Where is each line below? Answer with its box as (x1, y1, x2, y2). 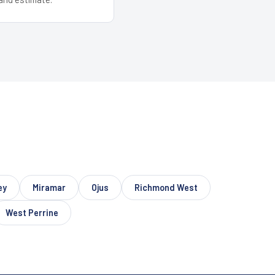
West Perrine (5, 207, 58, 218)
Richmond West (134, 182, 198, 193)
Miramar (32, 182, 66, 193)
